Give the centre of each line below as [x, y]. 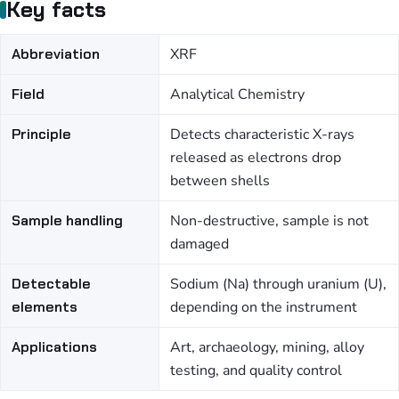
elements [45, 307]
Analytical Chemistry [237, 94]
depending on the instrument [264, 307]
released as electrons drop [256, 158]
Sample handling [67, 220]
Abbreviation [56, 54]
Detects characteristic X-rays [262, 134]
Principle [41, 134]
